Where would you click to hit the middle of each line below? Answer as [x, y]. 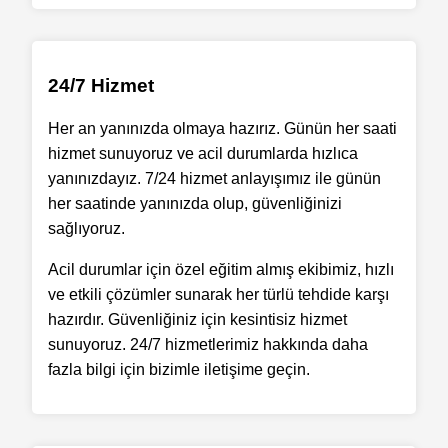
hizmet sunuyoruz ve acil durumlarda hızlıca [203, 153]
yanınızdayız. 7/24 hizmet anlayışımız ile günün [214, 178]
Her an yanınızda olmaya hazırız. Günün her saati [222, 128]
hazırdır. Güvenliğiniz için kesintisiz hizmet [197, 319]
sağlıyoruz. [86, 228]
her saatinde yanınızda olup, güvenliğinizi [195, 203]
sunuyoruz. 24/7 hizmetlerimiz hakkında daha [208, 344]
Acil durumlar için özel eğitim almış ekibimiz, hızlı [221, 269]
